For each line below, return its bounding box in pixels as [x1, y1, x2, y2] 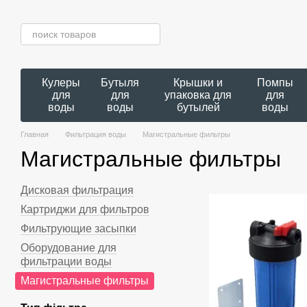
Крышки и [173, 77, 223, 88]
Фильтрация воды [65, 130, 126, 138]
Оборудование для [21, 242, 116, 254]
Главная [21, 130, 49, 138]
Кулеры [42, 77, 80, 88]
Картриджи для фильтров [21, 204, 149, 215]
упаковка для [164, 89, 232, 101]
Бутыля [101, 77, 139, 88]
